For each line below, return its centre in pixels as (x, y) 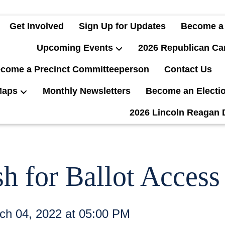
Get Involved (37, 26)
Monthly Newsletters (87, 91)
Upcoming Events (75, 48)
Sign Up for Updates (122, 26)
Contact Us (188, 69)
